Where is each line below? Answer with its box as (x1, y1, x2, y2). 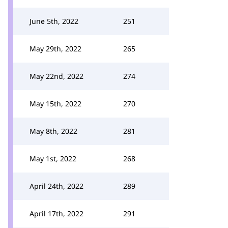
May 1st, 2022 (30, 154, 76, 163)
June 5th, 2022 (30, 16, 78, 26)
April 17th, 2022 (30, 209, 83, 218)
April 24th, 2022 (30, 181, 83, 191)
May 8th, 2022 (30, 126, 77, 136)
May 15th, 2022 (30, 99, 81, 108)
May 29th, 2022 (30, 44, 81, 53)
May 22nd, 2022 (30, 71, 83, 81)
